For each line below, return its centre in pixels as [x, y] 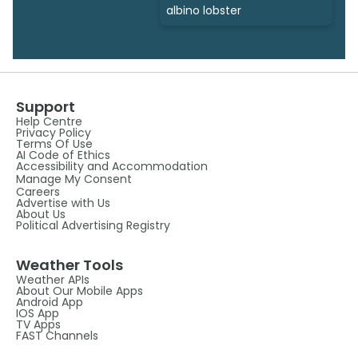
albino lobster [204, 10]
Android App [50, 302]
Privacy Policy [54, 132]
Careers [38, 191]
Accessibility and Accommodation [112, 166]
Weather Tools [70, 265]
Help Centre [49, 121]
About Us [41, 214]
